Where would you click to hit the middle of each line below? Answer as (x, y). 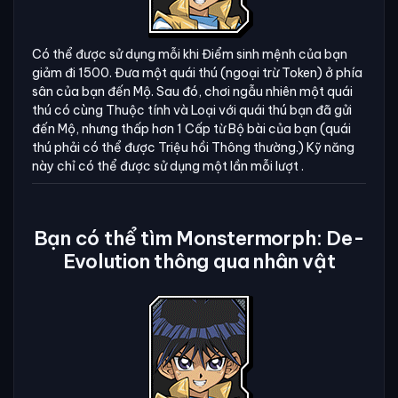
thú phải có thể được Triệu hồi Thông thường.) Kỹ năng (193, 147)
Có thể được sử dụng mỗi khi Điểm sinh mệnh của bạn (190, 54)
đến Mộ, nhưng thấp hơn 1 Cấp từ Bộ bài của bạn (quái (191, 129)
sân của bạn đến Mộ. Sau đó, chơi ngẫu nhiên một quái (192, 92)
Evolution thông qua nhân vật (199, 261)
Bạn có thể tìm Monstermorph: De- (199, 238)
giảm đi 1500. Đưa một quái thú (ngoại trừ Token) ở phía (197, 73)
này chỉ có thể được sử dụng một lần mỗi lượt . (168, 166)
